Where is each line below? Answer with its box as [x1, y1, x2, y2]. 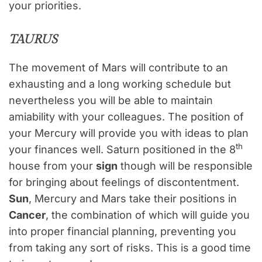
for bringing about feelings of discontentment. [9, 176, 239, 189]
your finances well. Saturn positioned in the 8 [9, 143, 236, 156]
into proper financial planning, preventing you [9, 225, 236, 238]
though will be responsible [118, 160, 253, 173]
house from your [9, 160, 96, 173]
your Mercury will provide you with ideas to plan [9, 127, 249, 140]
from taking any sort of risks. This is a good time [9, 242, 251, 254]
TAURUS [9, 32, 57, 47]
